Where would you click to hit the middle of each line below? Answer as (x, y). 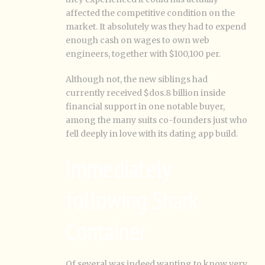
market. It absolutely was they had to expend (156, 27)
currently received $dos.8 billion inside (146, 93)
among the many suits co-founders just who (156, 120)
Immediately (118, 168)
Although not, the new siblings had (137, 79)
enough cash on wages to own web (138, 40)
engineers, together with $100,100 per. (143, 54)
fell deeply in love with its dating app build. (152, 134)
